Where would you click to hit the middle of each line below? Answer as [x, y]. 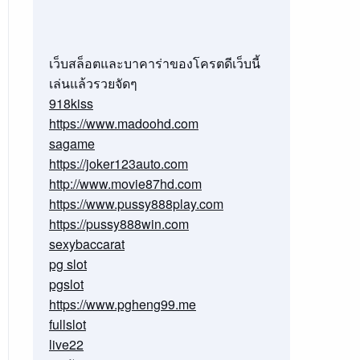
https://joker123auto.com [118, 164]
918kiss [71, 103]
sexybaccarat [86, 244]
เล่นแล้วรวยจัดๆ [93, 83]
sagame [72, 143]
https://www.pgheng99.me [122, 304]
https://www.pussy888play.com [136, 204]
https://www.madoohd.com [123, 123]
